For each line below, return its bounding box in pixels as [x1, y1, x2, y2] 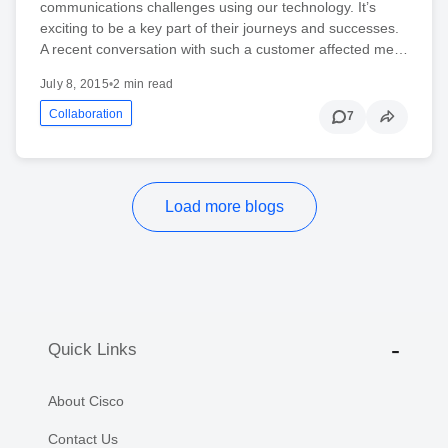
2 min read [113, 76, 174, 91]
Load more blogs [164, 197, 284, 215]
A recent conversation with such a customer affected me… [40, 40, 408, 57]
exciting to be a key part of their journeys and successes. [40, 19, 399, 36]
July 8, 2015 [40, 76, 109, 91]
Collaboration [49, 106, 123, 121]
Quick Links [48, 340, 137, 360]
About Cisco [48, 392, 124, 409]
